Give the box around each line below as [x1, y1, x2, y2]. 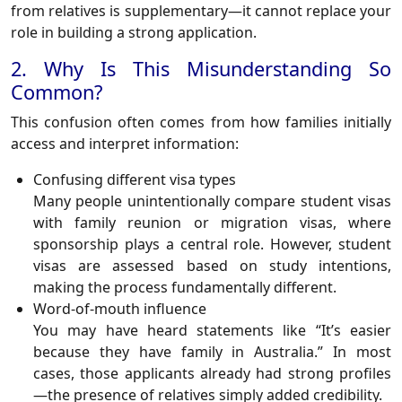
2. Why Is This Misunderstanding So [11, 56, 391, 83]
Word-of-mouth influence [33, 299, 206, 319]
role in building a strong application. [11, 22, 257, 43]
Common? [11, 79, 102, 106]
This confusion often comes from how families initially [11, 112, 391, 133]
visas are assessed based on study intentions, [33, 256, 391, 276]
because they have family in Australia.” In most [33, 342, 391, 363]
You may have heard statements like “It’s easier [33, 320, 391, 341]
